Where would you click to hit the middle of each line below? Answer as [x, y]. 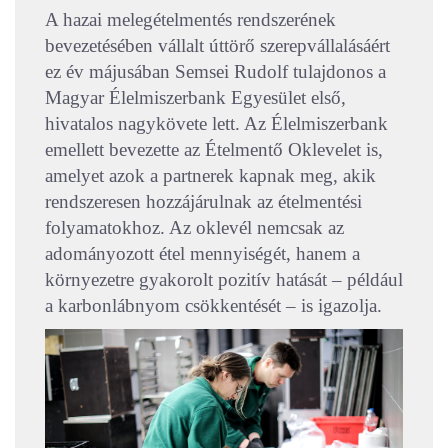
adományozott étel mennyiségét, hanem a [202, 253]
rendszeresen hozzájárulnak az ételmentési [203, 201]
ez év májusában [110, 71]
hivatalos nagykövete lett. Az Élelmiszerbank [216, 123]
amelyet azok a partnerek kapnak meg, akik [210, 175]
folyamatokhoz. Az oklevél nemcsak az [194, 227]
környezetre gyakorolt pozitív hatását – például [224, 279]
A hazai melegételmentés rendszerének [190, 19]
